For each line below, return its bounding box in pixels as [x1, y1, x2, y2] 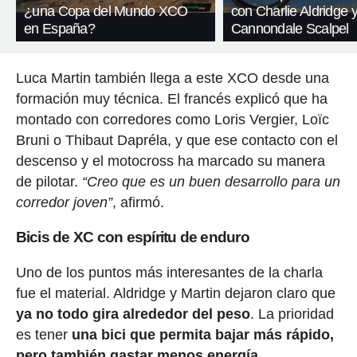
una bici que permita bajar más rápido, [71, 326, 334, 343]
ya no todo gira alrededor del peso [15, 305, 250, 322]
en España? [24, 20, 96, 37]
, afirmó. [112, 194, 164, 210]
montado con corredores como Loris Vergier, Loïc [15, 111, 329, 127]
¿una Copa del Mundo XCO [24, 2, 188, 19]
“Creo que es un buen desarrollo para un [81, 173, 340, 190]
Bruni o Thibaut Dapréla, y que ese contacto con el [15, 131, 338, 148]
